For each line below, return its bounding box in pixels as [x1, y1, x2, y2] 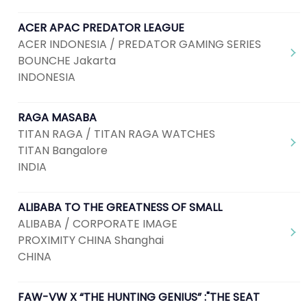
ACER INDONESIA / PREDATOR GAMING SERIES [18, 36, 261, 52]
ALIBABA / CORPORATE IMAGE [18, 216, 177, 232]
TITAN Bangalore [18, 143, 108, 158]
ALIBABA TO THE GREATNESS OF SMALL [18, 199, 222, 215]
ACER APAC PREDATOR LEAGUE [18, 20, 184, 36]
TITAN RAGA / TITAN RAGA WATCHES [18, 126, 215, 142]
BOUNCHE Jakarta [18, 53, 116, 69]
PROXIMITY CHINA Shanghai [18, 232, 164, 248]
